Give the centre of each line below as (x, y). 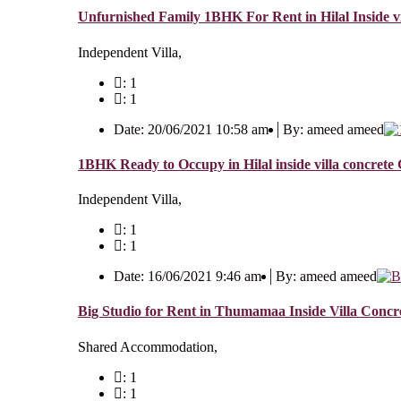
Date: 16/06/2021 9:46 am (188, 277)
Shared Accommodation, (148, 346)
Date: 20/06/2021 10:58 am (191, 129)
